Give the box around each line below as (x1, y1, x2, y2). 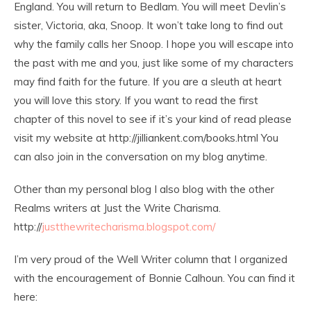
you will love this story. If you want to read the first (14, 93, 258, 107)
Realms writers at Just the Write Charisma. (14, 201, 221, 215)
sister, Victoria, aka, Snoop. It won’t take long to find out (14, 18, 283, 32)
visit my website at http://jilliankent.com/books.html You (14, 131, 278, 144)
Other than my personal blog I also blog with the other (14, 182, 274, 196)
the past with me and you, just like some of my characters (14, 56, 294, 69)
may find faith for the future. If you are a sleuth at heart (14, 74, 282, 88)
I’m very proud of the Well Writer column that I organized (14, 252, 287, 266)
